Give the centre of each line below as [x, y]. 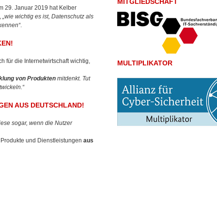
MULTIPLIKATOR [145, 63]
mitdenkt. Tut [73, 78]
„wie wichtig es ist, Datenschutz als [48, 16]
